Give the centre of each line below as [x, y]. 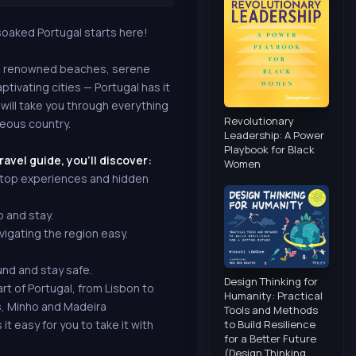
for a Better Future [270, 338]
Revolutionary [259, 120]
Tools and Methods [271, 310]
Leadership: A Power [274, 135]
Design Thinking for [271, 281]
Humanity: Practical [273, 295]
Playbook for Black [269, 149]
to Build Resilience [270, 324]
